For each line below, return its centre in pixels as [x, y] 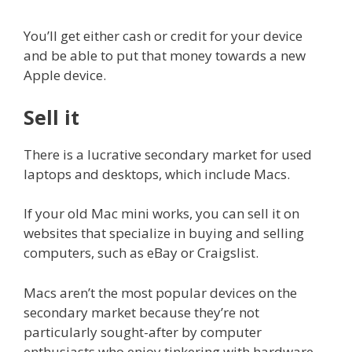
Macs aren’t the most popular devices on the [160, 292]
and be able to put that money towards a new [165, 56]
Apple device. [65, 75]
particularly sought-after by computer [143, 332]
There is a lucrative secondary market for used [168, 154]
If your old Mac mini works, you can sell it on [161, 214]
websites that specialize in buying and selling [164, 233]
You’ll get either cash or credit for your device [163, 36]
